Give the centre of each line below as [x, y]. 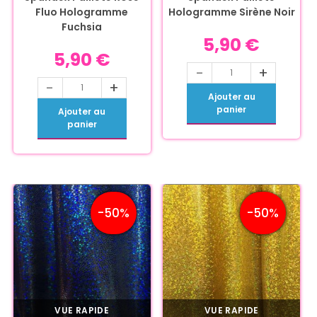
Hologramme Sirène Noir [231, 12]
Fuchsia [82, 27]
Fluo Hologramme [82, 12]
